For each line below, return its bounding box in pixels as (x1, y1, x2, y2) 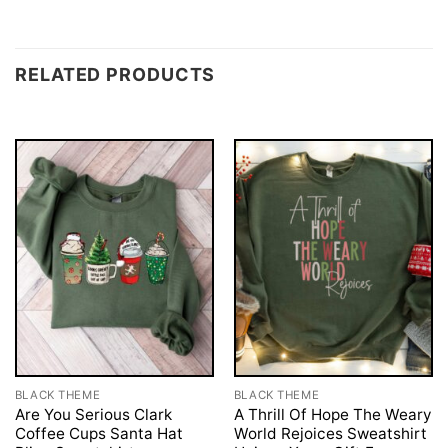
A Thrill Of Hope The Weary (233, 404, 432, 424)
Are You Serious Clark (14, 404, 172, 424)
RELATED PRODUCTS (15, 63, 216, 85)
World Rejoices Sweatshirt (233, 423, 427, 443)
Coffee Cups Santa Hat (14, 423, 183, 443)
